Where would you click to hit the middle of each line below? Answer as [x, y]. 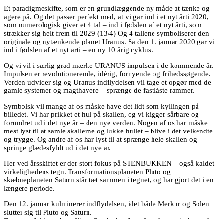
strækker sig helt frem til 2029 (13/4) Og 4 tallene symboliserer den [107, 33]
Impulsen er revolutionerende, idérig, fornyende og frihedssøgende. [107, 74]
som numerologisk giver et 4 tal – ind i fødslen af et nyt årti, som [103, 25]
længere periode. [29, 188]
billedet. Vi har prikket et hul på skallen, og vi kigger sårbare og [101, 114]
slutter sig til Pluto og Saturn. [48, 212]
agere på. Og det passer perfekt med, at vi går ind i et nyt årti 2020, [106, 17]
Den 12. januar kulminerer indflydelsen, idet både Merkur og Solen [107, 204]
